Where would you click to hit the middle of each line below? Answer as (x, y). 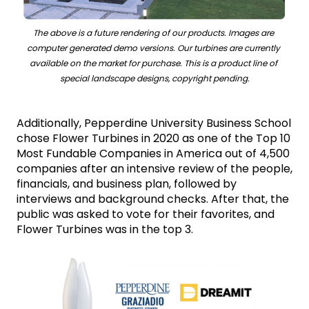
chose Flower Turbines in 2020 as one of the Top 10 (153, 139)
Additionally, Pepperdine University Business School (154, 123)
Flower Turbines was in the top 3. (105, 230)
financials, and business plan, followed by (127, 184)
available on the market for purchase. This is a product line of (153, 63)
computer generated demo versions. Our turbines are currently (153, 48)
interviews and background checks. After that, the (153, 199)
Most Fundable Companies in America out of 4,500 (153, 154)
